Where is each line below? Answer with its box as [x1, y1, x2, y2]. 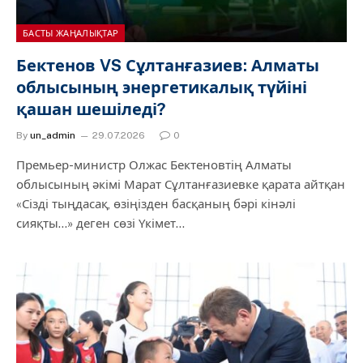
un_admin [30, 129, 75, 141]
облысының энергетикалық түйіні [16, 77, 307, 97]
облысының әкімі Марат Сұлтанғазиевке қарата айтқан [16, 177, 345, 191]
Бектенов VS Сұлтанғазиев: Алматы [16, 55, 319, 75]
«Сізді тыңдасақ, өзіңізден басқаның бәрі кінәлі [16, 196, 296, 211]
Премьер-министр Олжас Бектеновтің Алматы [16, 157, 292, 172]
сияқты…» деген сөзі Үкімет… [16, 216, 185, 230]
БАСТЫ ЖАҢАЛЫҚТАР [23, 28, 119, 38]
